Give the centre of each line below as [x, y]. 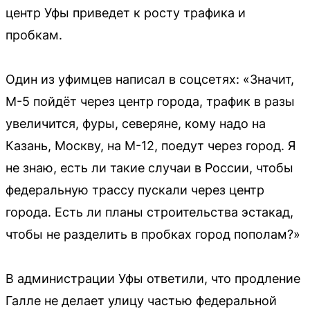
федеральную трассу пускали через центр [135, 190]
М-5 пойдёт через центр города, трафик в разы [150, 101]
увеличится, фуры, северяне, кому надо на [136, 123]
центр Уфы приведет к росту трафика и [126, 12]
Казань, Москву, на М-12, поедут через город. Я [151, 145]
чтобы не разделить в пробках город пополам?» [153, 234]
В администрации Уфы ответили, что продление [153, 278]
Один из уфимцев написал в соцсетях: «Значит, [150, 79]
